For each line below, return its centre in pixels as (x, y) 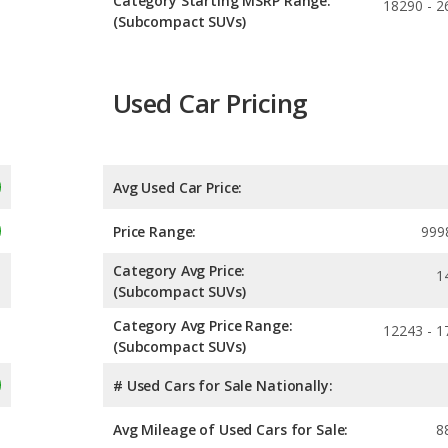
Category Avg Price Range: (203, 325)
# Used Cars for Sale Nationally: (223, 385)
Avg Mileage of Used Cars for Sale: (231, 429)
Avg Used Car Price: (178, 187)
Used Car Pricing (210, 103)
